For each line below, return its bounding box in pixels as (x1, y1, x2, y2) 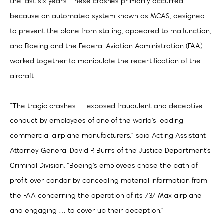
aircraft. (10, 73, 35, 80)
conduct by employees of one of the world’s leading (10, 117, 183, 125)
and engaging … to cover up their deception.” (10, 207, 164, 215)
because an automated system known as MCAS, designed (10, 13, 205, 20)
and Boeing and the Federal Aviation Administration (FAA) (10, 43, 203, 50)
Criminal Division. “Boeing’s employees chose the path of (10, 162, 198, 170)
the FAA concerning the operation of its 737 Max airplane (10, 192, 202, 200)
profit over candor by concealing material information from (10, 177, 207, 185)
